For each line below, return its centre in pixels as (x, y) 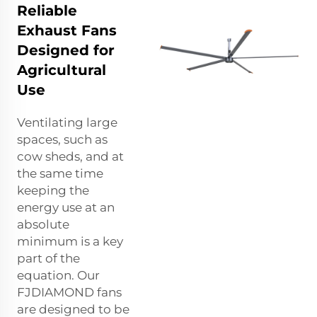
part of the (48, 259)
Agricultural (62, 70)
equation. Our (58, 276)
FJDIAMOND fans (69, 293)
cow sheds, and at (70, 157)
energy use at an (66, 208)
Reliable (47, 11)
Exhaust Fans (67, 31)
